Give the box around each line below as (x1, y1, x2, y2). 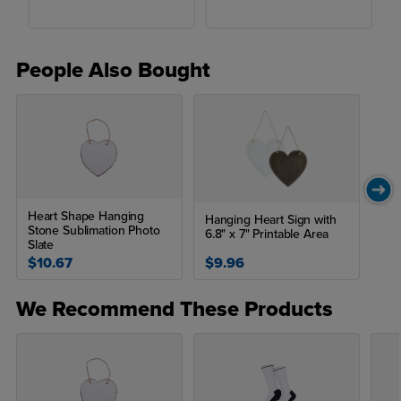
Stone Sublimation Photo (27, 223, 160, 239)
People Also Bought (15, 57, 210, 84)
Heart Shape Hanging (27, 209, 145, 225)
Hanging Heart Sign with (204, 212, 337, 228)
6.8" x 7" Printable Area (204, 226, 329, 243)
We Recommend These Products (15, 296, 333, 323)
